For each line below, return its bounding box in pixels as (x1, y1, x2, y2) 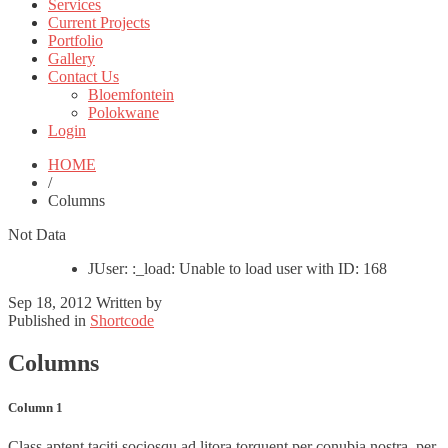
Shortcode (90, 312, 154, 330)
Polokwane (88, 104, 159, 122)
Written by (96, 294, 166, 312)
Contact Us (48, 68, 119, 86)
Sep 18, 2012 (8, 294, 96, 312)
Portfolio (48, 32, 103, 50)
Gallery (48, 50, 95, 68)
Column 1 (8, 399, 63, 415)
